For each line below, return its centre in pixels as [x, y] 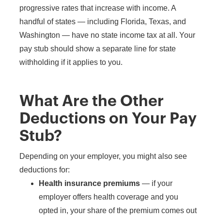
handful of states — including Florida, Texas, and [103, 21]
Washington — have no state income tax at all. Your [107, 35]
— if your [156, 183]
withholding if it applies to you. [71, 62]
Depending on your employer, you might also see [103, 156]
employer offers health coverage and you [108, 197]
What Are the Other [92, 101]
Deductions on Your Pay [108, 118]
